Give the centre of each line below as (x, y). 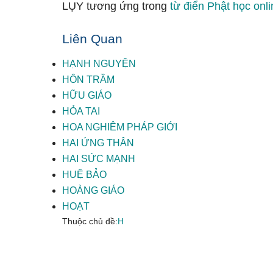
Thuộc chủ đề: (90, 221)
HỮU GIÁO (87, 95)
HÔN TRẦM (88, 80)
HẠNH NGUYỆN (99, 64)
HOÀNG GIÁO (93, 190)
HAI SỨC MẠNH (99, 159)
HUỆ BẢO (84, 175)
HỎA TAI (81, 111)
